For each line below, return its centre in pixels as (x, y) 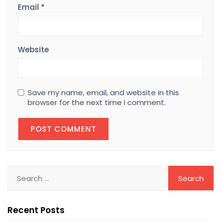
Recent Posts (36, 210)
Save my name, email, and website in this (103, 92)
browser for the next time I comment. (97, 102)
